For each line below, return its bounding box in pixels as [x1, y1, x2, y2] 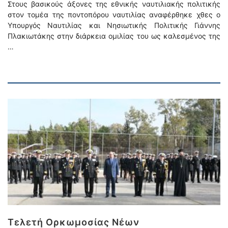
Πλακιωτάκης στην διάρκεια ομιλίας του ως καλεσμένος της [8, 32, 220, 40]
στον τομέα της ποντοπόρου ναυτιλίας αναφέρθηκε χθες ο [8, 10, 220, 19]
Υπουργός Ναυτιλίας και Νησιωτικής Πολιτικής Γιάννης [8, 21, 220, 30]
